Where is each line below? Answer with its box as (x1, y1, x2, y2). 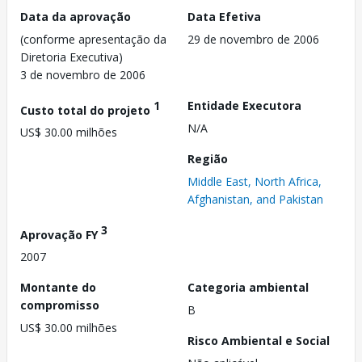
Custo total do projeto (20, 102, 154, 118)
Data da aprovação (20, 8, 131, 24)
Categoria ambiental (187, 280, 309, 296)
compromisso (20, 297, 99, 314)
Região (187, 150, 228, 166)
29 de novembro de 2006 (187, 31, 319, 47)
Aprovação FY (20, 226, 101, 242)
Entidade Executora (187, 97, 301, 113)
